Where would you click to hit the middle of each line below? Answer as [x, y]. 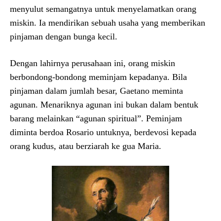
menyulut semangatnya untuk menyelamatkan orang [103, 9]
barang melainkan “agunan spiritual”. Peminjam [96, 118]
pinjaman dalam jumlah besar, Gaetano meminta [96, 91]
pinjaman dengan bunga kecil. [64, 36]
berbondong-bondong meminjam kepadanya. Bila [98, 77]
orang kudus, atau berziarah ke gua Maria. [86, 146]
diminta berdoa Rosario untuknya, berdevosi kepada [103, 132]
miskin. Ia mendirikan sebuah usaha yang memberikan [108, 22]
